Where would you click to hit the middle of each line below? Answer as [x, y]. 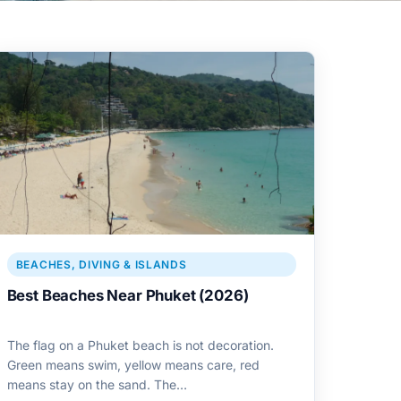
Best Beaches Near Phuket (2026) [128, 296]
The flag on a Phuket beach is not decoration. [140, 346]
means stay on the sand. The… [97, 385]
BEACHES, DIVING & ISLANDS [101, 265]
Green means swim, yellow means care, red [133, 365]
